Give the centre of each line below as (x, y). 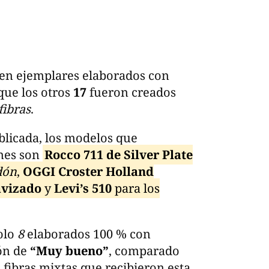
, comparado (144, 250)
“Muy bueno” (69, 250)
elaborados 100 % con (89, 234)
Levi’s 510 (83, 188)
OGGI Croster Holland (88, 171)
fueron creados (133, 92)
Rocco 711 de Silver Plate (118, 154)
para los (136, 188)
